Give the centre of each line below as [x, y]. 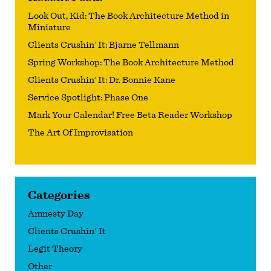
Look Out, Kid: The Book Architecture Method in [129, 15]
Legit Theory [55, 248]
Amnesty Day [56, 213]
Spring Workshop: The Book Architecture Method [131, 62]
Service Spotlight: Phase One [88, 97]
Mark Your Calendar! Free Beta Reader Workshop [130, 115]
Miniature [49, 27]
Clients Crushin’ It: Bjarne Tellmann [103, 44]
